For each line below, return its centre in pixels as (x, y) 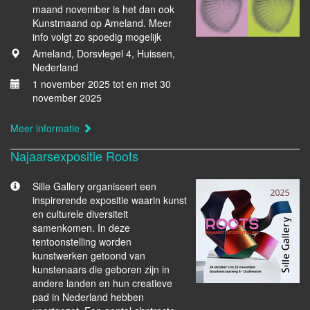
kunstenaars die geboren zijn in (101, 269)
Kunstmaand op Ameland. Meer (102, 23)
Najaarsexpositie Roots (74, 156)
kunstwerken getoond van (89, 255)
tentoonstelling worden (82, 241)
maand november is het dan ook (103, 9)
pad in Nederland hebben (88, 297)
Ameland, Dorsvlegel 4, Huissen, (104, 53)
